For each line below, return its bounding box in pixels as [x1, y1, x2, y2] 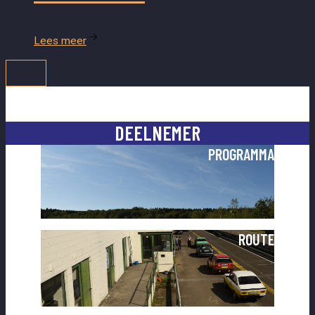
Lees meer [34, 34, 86, 47]
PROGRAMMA [208, 145, 274, 164]
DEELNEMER [115, 121, 200, 146]
